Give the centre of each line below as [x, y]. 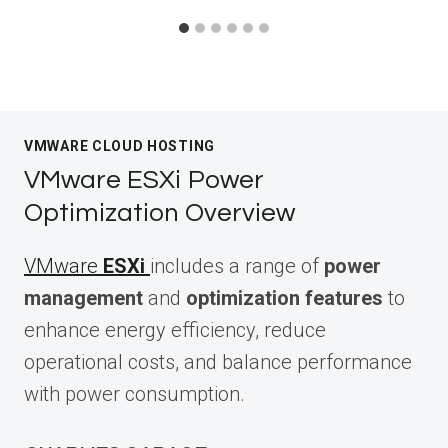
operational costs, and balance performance [218, 362]
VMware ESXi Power [144, 180]
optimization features [284, 298]
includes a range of [237, 266]
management [83, 298]
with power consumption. [134, 394]
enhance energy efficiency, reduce [175, 330]
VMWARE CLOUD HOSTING [119, 146]
